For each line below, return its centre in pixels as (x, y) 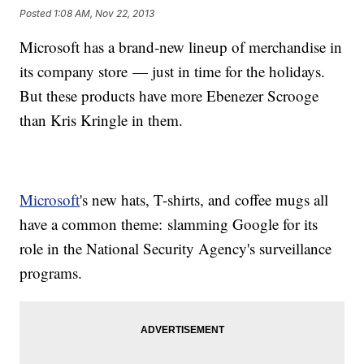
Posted (37, 13)
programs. (51, 273)
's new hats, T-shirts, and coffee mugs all (204, 200)
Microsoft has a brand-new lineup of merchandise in (181, 47)
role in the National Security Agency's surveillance (176, 249)
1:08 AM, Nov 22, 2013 (104, 13)
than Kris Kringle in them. (102, 120)
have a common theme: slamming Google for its (169, 224)
